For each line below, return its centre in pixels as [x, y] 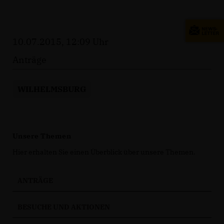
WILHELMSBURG [52, 89]
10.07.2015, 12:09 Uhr [60, 42]
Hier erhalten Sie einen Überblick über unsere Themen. [104, 152]
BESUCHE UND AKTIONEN [64, 207]
